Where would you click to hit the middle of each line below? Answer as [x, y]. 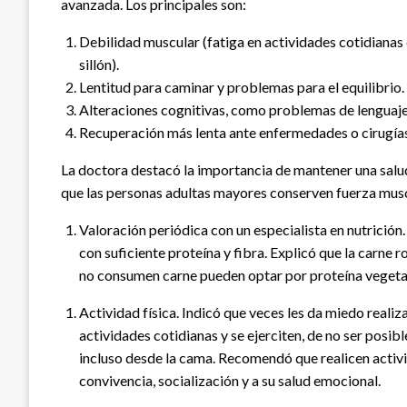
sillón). [99, 65]
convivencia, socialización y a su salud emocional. [230, 381]
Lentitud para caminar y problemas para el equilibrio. [242, 87]
